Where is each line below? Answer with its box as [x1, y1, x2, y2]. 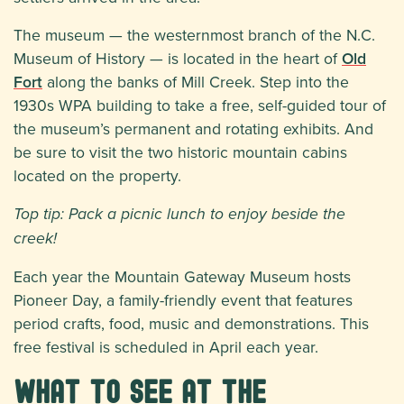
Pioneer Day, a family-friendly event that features [14, 289, 353, 312]
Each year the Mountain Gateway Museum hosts [14, 265, 351, 289]
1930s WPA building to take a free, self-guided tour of [14, 94, 386, 117]
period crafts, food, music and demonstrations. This [14, 312, 369, 335]
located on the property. [14, 164, 181, 188]
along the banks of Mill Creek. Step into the [42, 70, 349, 94]
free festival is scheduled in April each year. [14, 335, 318, 359]
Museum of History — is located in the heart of [14, 47, 342, 70]
